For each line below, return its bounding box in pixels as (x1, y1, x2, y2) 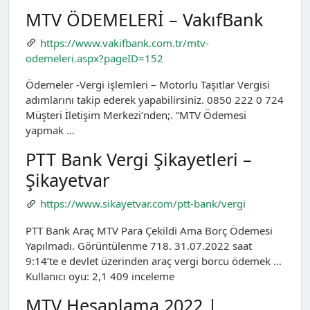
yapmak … (26, 123, 75, 138)
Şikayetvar (26, 168, 109, 192)
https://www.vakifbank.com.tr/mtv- (39, 35, 209, 50)
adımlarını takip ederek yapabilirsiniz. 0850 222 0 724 (26, 93, 284, 107)
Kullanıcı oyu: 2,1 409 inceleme (26, 268, 174, 283)
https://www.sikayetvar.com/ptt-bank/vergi (39, 197, 246, 211)
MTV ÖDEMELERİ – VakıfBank (26, 7, 263, 31)
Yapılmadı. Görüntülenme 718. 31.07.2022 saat (26, 238, 252, 253)
